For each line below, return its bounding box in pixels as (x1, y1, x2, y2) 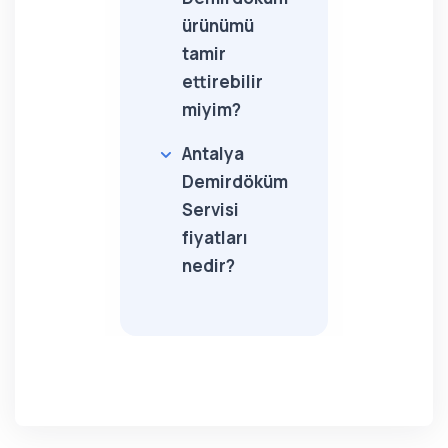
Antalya (182, 142, 244, 165)
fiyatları (182, 226, 248, 249)
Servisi (182, 198, 239, 221)
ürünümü (182, 14, 254, 37)
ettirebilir (182, 70, 263, 93)
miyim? (182, 98, 241, 121)
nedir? (182, 254, 235, 277)
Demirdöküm (182, 170, 288, 193)
